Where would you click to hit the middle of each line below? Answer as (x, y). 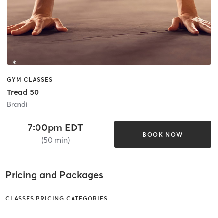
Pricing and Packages (54, 174)
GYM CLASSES (30, 79)
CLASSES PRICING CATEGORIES (56, 199)
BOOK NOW (163, 134)
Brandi (17, 104)
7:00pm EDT (55, 127)
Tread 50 (23, 92)
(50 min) (55, 140)
